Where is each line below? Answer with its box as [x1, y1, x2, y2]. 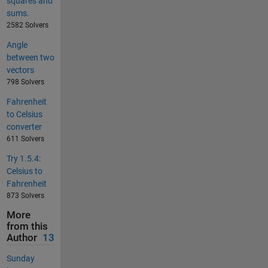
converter [6, 122, 42, 132]
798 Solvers [6, 78, 44, 87]
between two [6, 53, 54, 63]
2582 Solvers [6, 21, 48, 30]
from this [6, 221, 48, 233]
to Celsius [6, 109, 42, 120]
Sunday [6, 253, 35, 263]
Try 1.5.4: [6, 154, 41, 164]
